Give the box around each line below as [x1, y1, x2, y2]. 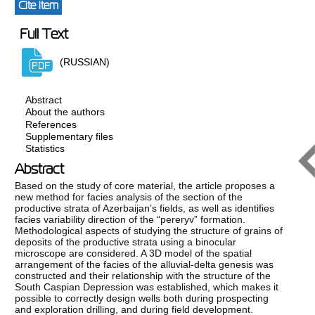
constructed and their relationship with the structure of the [15, 270, 271, 282]
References [25, 118, 77, 130]
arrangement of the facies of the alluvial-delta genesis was [15, 259, 274, 271]
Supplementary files [25, 131, 114, 143]
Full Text [20, 26, 69, 42]
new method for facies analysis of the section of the [15, 191, 243, 203]
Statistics [25, 143, 65, 155]
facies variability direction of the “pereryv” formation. [15, 214, 246, 226]
